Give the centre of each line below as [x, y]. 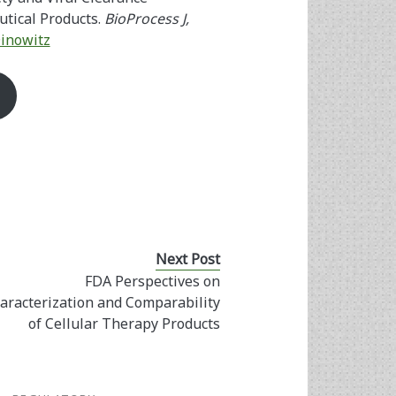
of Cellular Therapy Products [124, 324]
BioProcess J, [146, 19]
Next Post [187, 259]
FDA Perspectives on [152, 282]
